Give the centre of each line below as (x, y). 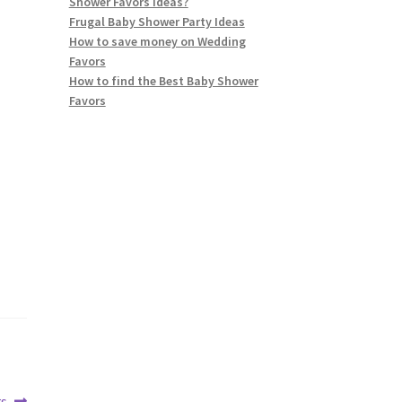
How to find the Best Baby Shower (163, 80)
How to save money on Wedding (157, 41)
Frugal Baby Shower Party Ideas (157, 21)
